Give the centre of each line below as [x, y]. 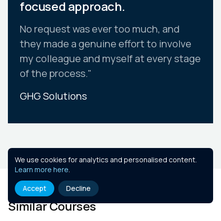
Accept [35, 188]
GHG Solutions [53, 96]
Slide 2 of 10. [28, 143]
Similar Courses [52, 206]
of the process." [56, 73]
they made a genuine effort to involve [106, 43]
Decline [78, 188]
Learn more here [42, 169]
